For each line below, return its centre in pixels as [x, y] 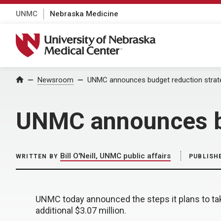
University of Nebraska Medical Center [92, 38]
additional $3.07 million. [81, 210]
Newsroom [55, 80]
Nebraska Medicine [84, 14]
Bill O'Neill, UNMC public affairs [115, 156]
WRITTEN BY [37, 156]
